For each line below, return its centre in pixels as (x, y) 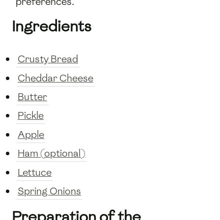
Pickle (31, 116)
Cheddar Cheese (55, 78)
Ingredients (52, 27)
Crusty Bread (48, 59)
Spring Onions (49, 191)
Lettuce (35, 172)
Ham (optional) (52, 153)
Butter (32, 96)
